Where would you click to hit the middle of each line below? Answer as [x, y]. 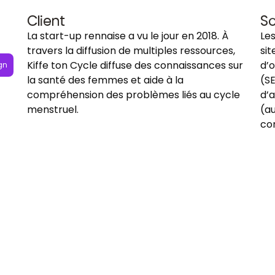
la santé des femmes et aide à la [105, 80]
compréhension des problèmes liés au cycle [134, 95]
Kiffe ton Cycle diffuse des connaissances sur [135, 66]
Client [46, 22]
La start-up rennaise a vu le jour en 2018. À [128, 36]
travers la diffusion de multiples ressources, [131, 51]
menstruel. [53, 110]
